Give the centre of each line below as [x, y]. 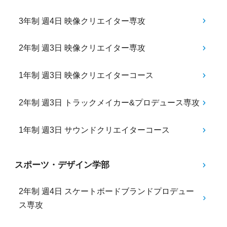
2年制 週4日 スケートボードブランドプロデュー [107, 191]
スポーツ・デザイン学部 [62, 165]
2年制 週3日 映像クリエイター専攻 [82, 48]
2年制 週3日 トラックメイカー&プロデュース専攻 [109, 103]
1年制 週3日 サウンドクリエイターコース [94, 130]
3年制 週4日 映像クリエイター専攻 [82, 21]
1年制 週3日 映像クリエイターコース [86, 75]
